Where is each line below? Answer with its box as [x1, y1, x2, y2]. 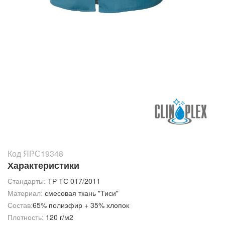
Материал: [8, 188, 45, 198]
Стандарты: [8, 176, 46, 186]
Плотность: [8, 212, 44, 222]
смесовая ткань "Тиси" [45, 188, 119, 198]
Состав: [8, 200, 33, 210]
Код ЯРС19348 [8, 148, 63, 159]
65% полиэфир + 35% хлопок [33, 200, 129, 210]
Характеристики [8, 159, 79, 172]
